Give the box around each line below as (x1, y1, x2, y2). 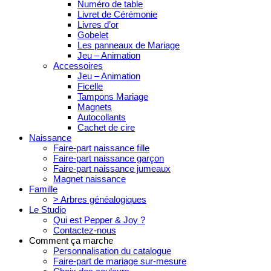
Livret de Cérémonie (77, 8, 157, 19)
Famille (29, 183, 57, 194)
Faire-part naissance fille (53, 142, 149, 153)
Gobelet (77, 29, 108, 40)
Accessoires (53, 60, 103, 71)
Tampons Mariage (77, 91, 148, 102)
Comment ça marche (29, 235, 113, 246)
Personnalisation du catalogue (53, 245, 171, 256)
